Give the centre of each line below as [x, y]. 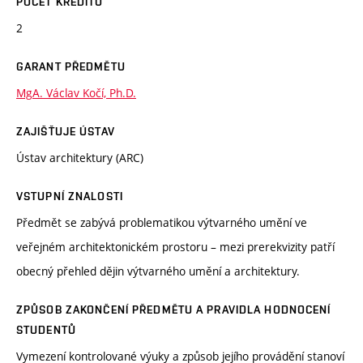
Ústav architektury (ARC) [80, 158]
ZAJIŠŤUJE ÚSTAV [66, 132]
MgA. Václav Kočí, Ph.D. [76, 93]
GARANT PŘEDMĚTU [71, 67]
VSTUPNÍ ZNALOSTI [70, 196]
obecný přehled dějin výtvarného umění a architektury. [158, 271]
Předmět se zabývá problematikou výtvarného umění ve [162, 223]
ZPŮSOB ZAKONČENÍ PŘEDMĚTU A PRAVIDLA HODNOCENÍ [174, 310]
